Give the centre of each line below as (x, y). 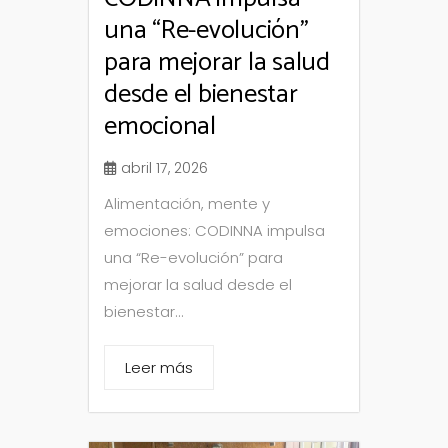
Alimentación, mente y (187, 203)
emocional (160, 126)
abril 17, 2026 (164, 167)
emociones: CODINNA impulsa (214, 230)
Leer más (159, 367)
